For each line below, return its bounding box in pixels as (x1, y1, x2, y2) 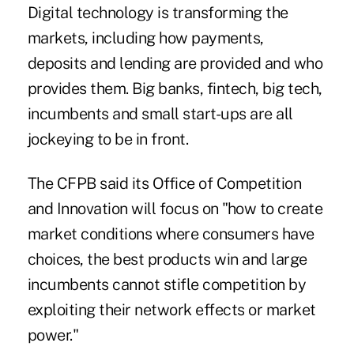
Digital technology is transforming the (27, 3, 288, 23)
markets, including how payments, (27, 28, 264, 48)
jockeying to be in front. (27, 130, 189, 149)
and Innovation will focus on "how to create (27, 199, 323, 219)
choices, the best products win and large (27, 250, 307, 269)
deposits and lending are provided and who (27, 54, 323, 73)
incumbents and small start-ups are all (27, 104, 293, 124)
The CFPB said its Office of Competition (27, 174, 302, 194)
